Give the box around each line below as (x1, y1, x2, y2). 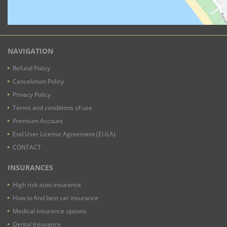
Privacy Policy (13, 90, 51, 99)
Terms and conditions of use (13, 103, 92, 112)
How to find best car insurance (13, 193, 98, 202)
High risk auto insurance (13, 180, 81, 189)
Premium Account (13, 116, 63, 125)
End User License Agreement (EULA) (13, 129, 116, 138)
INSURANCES (8, 162, 53, 172)
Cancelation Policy (13, 77, 64, 86)
